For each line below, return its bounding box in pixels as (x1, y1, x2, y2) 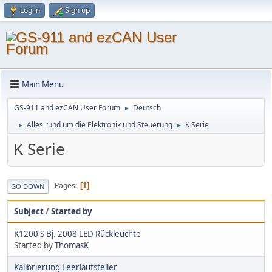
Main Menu (22, 78, 64, 90)
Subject (14, 205, 44, 217)
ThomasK (55, 239, 89, 251)
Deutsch (133, 103, 161, 113)
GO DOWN (11, 181, 45, 191)
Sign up (65, 5, 90, 15)
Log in (20, 5, 40, 15)
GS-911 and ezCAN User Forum (14, 103, 120, 113)
